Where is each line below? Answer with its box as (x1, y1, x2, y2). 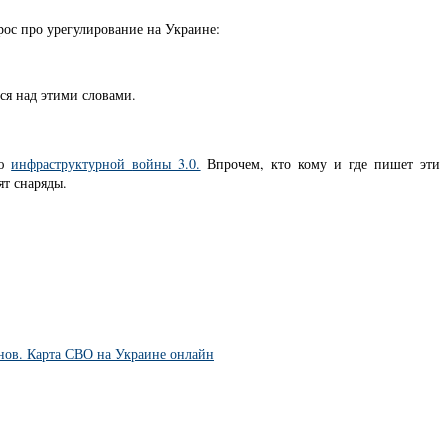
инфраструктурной (11, 153, 133, 173)
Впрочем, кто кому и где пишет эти (200, 153, 441, 173)
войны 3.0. (132, 153, 201, 173)
